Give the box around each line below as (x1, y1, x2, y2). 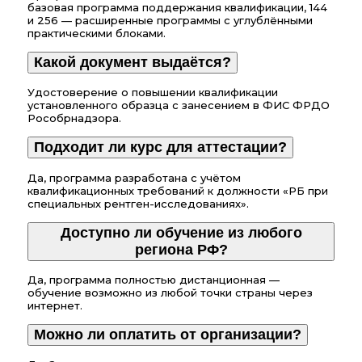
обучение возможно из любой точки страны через (27, 286, 313, 300)
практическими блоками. (27, 26, 166, 40)
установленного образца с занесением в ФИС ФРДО (27, 99, 330, 112)
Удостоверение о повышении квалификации (27, 86, 278, 99)
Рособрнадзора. (27, 112, 121, 125)
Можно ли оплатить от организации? (34, 326, 301, 343)
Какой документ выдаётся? (34, 54, 231, 71)
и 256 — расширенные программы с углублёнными (27, 13, 313, 27)
